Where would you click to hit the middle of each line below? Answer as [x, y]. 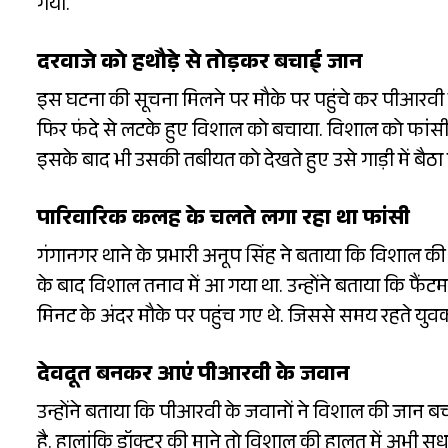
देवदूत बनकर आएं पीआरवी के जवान [193, 377]
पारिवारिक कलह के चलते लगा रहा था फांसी [223, 221]
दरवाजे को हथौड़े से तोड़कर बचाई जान [199, 65]
